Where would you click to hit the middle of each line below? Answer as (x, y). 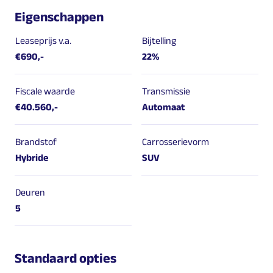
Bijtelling (159, 40)
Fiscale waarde (45, 91)
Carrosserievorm (175, 141)
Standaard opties (66, 257)
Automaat (163, 107)
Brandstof (36, 141)
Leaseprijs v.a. (43, 40)
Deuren (30, 192)
